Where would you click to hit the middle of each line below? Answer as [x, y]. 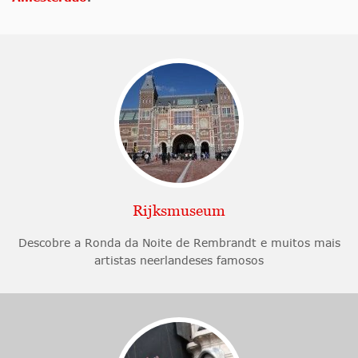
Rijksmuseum [179, 211]
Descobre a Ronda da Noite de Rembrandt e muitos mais [179, 243]
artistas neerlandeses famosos [179, 261]
